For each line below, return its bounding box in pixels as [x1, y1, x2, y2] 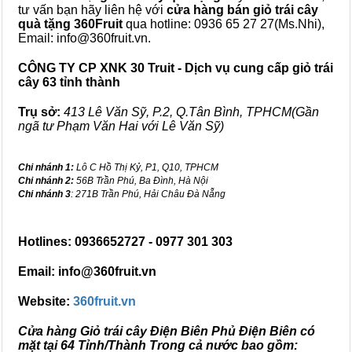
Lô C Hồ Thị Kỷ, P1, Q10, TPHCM [74, 162, 218, 173]
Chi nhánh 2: [18, 175, 74, 186]
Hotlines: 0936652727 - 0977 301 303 [18, 235, 233, 248]
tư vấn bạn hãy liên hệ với [18, 3, 167, 16]
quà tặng [18, 17, 71, 31]
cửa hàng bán [167, 3, 250, 16]
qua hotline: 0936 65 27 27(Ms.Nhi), [123, 17, 324, 31]
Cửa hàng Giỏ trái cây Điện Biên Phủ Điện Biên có [18, 324, 315, 338]
